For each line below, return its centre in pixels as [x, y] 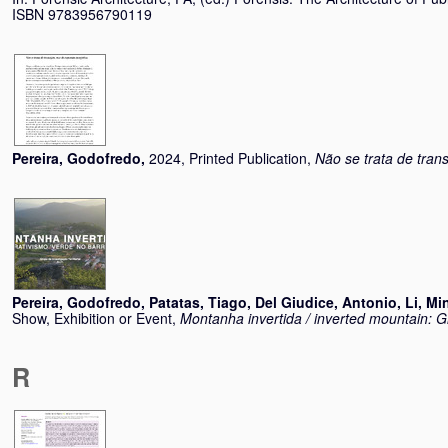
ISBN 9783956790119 [82, 14]
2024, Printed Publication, [232, 158]
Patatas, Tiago [198, 302]
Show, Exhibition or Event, [96, 318]
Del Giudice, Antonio [326, 302]
